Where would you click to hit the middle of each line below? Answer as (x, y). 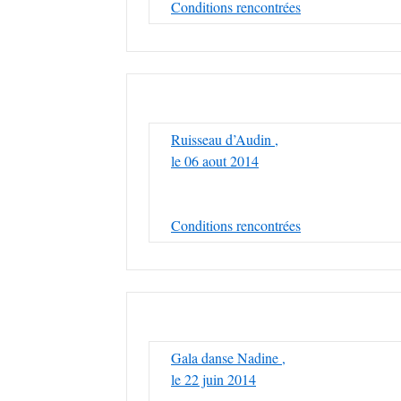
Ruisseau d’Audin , (225, 139)
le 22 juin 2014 (213, 379)
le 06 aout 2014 (215, 161)
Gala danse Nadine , (228, 358)
